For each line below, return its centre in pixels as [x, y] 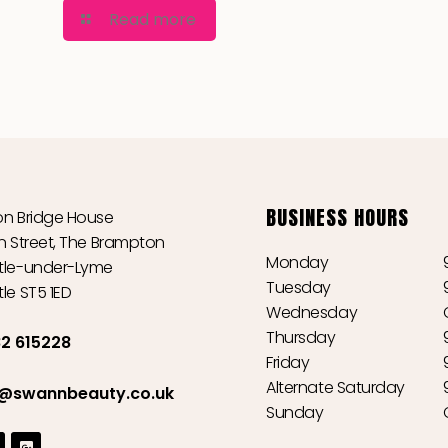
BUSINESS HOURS [338, 218]
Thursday [301, 338]
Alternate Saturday [336, 388]
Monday [299, 263]
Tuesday [298, 288]
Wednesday [312, 313]
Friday [288, 363]
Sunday [295, 413]
